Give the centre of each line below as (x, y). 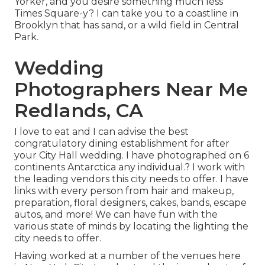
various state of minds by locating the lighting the (131, 227)
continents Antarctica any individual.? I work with (130, 167)
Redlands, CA (79, 111)
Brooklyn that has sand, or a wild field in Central (127, 25)
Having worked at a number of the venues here (127, 256)
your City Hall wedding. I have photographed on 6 (132, 156)
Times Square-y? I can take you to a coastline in (126, 14)
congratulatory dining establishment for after (122, 144)
